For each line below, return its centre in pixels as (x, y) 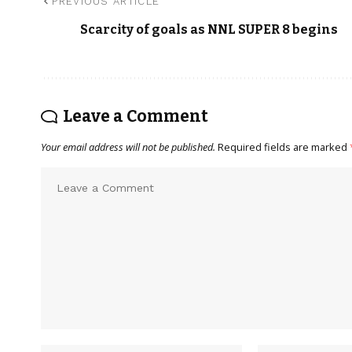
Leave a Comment (136, 117)
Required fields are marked (284, 147)
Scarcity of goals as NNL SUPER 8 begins (209, 30)
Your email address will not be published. (128, 147)
